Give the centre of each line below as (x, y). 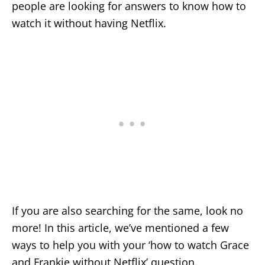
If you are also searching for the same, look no (127, 210)
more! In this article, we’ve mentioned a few (120, 227)
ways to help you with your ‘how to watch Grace (130, 245)
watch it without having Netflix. (89, 23)
